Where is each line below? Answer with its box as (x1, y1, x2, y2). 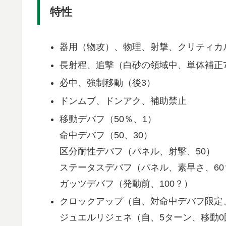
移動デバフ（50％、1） (59, 114, 156, 124)
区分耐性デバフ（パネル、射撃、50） (59, 146, 215, 156)
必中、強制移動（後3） (59, 78, 155, 88)
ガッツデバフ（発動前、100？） (59, 178, 193, 189)
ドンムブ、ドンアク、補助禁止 (59, 95, 187, 106)
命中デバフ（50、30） (59, 130, 152, 140)
